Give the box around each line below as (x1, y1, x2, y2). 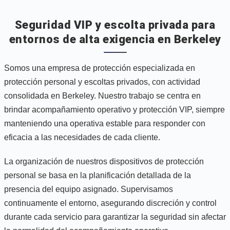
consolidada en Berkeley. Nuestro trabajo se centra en (4, 91, 201, 100)
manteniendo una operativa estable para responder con (4, 119, 205, 128)
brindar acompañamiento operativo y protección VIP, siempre (4, 105, 225, 114)
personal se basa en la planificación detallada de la (4, 170, 191, 180)
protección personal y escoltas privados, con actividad (4, 77, 200, 86)
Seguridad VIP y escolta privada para (14, 18, 216, 31)
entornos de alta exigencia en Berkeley (9, 32, 221, 46)
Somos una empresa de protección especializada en (4, 63, 195, 72)
